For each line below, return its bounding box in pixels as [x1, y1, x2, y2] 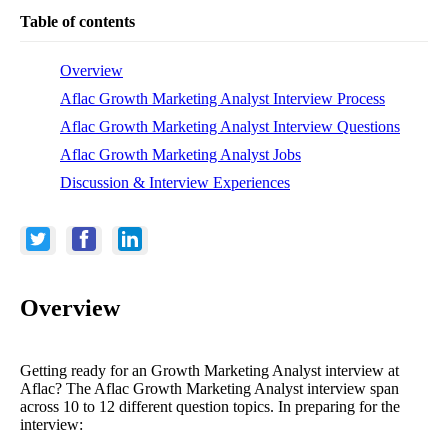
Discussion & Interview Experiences [60, 173, 290, 191]
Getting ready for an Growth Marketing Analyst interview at [20, 361, 399, 379]
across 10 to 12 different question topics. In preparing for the [20, 397, 400, 415]
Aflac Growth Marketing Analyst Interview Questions [60, 117, 400, 135]
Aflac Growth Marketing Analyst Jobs [60, 145, 301, 163]
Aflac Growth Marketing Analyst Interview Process [60, 89, 385, 107]
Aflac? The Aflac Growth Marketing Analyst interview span [20, 379, 399, 397]
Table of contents [20, 12, 135, 30]
